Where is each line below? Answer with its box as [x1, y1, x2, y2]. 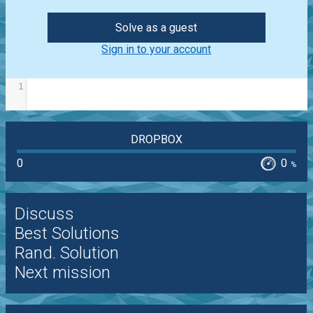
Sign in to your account [101, 43, 212, 57]
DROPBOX [130, 133, 182, 147]
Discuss [14, 204, 74, 224]
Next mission [14, 263, 110, 283]
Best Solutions [14, 224, 119, 244]
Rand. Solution [14, 243, 119, 263]
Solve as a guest [115, 21, 198, 35]
